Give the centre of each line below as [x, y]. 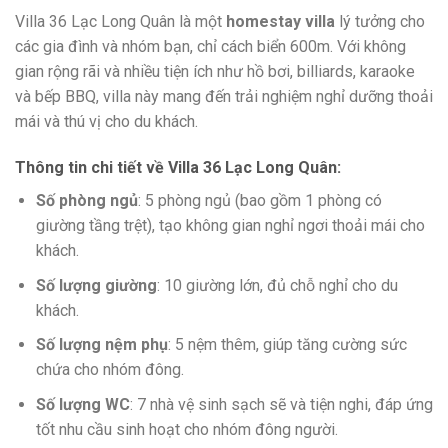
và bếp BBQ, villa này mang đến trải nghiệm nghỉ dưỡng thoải [224, 97]
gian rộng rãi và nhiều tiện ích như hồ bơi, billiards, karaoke [215, 72]
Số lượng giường [96, 285]
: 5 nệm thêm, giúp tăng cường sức [287, 345]
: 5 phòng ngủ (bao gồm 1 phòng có [259, 201]
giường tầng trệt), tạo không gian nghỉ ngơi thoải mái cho [230, 226]
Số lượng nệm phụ [101, 345]
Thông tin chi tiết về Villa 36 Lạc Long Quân [176, 168]
